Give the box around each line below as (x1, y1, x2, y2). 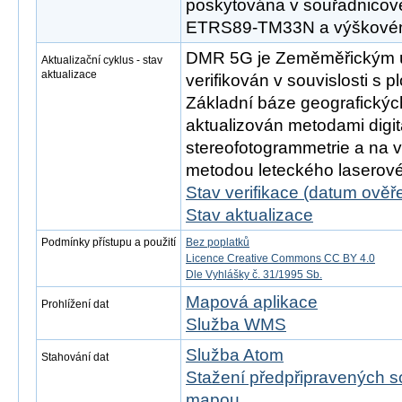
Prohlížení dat (41, 298, 109, 310)
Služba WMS (186, 315, 286, 334)
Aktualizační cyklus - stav (41, 54, 162, 66)
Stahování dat (41, 351, 109, 363)
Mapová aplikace (186, 293, 318, 311)
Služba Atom (186, 345, 284, 364)
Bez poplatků (186, 236, 249, 249)
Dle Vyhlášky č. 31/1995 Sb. (186, 268, 322, 281)
